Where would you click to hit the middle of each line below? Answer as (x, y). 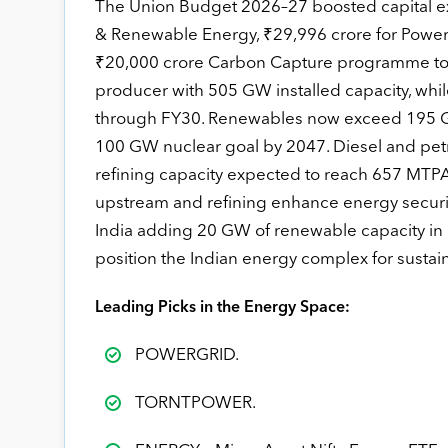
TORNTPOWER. (195, 403)
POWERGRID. (186, 355)
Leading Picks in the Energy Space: (222, 307)
